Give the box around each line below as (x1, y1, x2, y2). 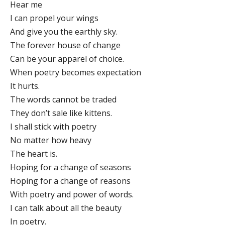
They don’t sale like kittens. (10, 107, 112, 119)
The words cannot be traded (10, 93, 117, 105)
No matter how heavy (10, 134, 91, 146)
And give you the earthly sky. (10, 26, 118, 37)
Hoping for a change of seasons (10, 161, 131, 173)
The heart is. (10, 148, 57, 159)
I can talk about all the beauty (10, 202, 122, 213)
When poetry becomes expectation (10, 66, 141, 78)
